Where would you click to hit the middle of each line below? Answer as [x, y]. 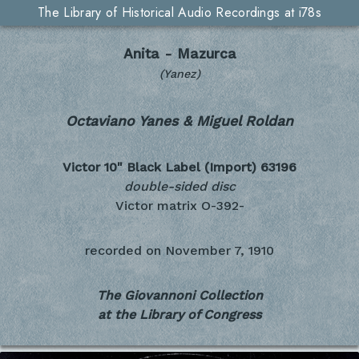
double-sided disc [179, 187]
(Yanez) [179, 74]
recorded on [123, 251]
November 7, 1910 [220, 251]
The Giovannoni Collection [179, 296]
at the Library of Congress [179, 315]
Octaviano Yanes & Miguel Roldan [179, 121]
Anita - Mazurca [179, 54]
